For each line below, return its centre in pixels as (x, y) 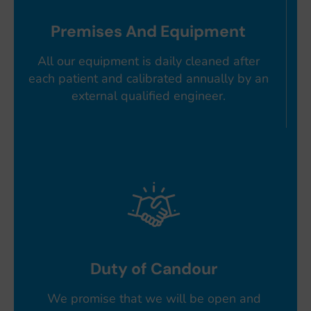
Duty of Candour (154, 269)
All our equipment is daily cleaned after (148, 61)
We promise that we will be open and (154, 299)
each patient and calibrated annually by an (148, 78)
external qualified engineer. (148, 95)
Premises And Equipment (148, 31)
